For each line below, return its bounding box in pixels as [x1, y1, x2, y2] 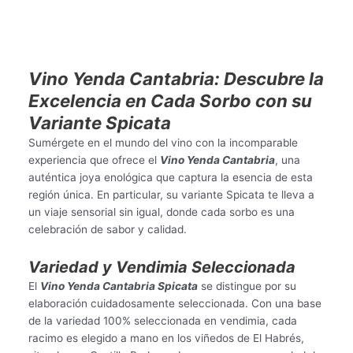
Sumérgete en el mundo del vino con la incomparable [28, 136, 298, 150]
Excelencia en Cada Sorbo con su [28, 90, 312, 112]
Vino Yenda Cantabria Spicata [39, 280, 198, 293]
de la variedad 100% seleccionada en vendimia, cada [28, 314, 297, 328]
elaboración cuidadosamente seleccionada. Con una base [28, 297, 321, 310]
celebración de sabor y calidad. [28, 223, 187, 236]
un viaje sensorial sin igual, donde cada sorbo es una [28, 206, 295, 219]
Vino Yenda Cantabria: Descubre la [28, 68, 324, 90]
